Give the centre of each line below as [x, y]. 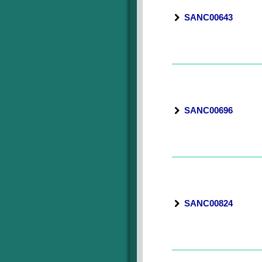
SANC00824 [208, 203]
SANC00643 [208, 17]
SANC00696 [208, 110]
